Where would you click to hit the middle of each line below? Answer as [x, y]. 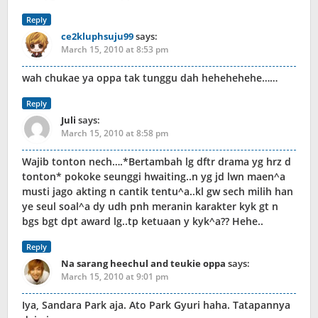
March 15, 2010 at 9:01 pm [115, 277]
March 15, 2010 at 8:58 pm [115, 133]
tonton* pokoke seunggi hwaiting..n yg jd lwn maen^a [154, 177]
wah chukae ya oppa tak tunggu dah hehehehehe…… [150, 78]
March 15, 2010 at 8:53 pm [115, 50]
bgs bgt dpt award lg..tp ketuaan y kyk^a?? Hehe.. [143, 221]
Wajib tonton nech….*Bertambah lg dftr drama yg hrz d [157, 162]
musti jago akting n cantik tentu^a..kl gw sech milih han [158, 192]
